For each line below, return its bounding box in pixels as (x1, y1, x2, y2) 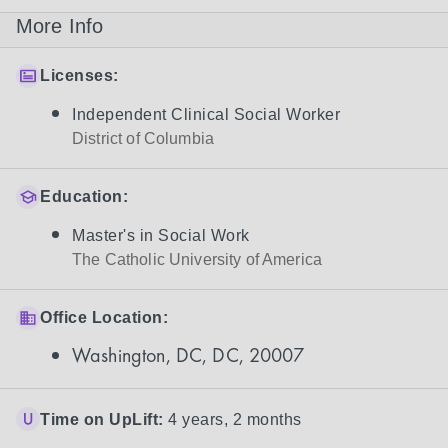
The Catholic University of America (72, 251, 323, 268)
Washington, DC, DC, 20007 (72, 342, 304, 368)
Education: (40, 188, 128, 205)
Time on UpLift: (40, 411, 164, 428)
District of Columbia (72, 130, 214, 147)
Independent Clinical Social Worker (72, 106, 340, 123)
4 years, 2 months (168, 411, 302, 428)
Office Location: (40, 309, 168, 326)
